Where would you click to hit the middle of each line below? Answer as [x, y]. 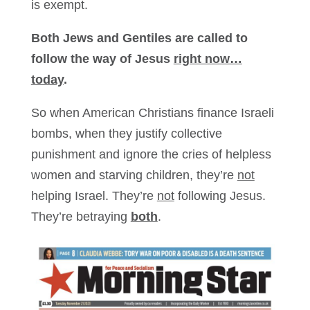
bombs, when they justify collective [126, 134]
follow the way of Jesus [102, 59]
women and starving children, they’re [134, 175]
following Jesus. [220, 196]
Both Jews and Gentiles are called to [139, 38]
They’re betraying [81, 217]
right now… [208, 59]
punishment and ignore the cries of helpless [151, 155]
